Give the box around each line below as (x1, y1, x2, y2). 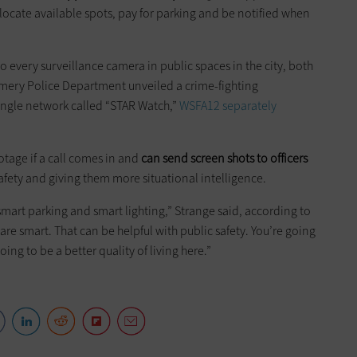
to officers (254, 150, 308, 167)
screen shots (190, 150, 254, 167)
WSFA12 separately (179, 97, 277, 115)
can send (141, 150, 190, 167)
